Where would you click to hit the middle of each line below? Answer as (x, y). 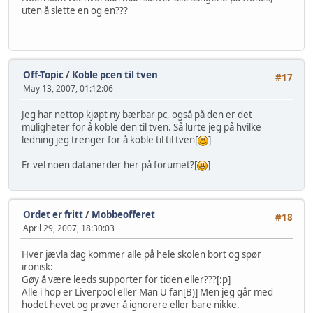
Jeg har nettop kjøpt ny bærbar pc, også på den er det (137, 115)
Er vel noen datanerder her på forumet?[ (109, 165)
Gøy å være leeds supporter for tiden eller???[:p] (126, 279)
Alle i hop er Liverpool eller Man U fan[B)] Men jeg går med (147, 292)
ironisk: (37, 267)
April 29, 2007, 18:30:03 (69, 228)
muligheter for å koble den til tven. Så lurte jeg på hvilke (141, 128)
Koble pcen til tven (115, 74)
